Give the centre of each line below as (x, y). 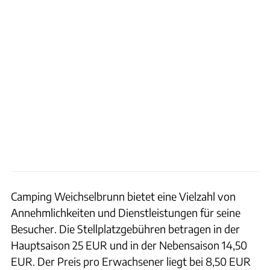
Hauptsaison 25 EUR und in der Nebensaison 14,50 (129, 245)
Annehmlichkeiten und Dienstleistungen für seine (126, 212)
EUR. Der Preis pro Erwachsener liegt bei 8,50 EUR (131, 261)
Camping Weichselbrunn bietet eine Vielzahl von (123, 196)
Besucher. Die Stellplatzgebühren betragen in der (125, 228)
